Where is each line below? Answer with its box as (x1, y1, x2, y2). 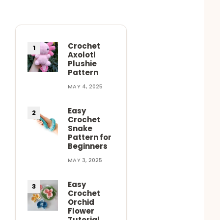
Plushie (68, 58, 97, 69)
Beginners (68, 140, 108, 151)
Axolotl (68, 49, 96, 60)
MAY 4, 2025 (68, 82, 103, 90)
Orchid (68, 196, 95, 207)
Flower (68, 205, 95, 216)
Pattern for (68, 132, 112, 142)
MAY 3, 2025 (68, 156, 103, 164)
